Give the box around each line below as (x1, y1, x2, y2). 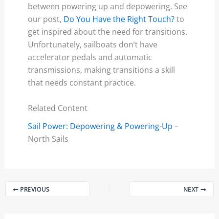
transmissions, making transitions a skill (27, 65, 175, 76)
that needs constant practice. (27, 77, 136, 88)
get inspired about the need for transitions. (27, 26, 187, 38)
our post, (27, 14, 64, 25)
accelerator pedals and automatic (27, 52, 152, 63)
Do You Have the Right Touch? (63, 14, 175, 25)
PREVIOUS (18, 185, 50, 194)
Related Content (27, 103, 88, 113)
